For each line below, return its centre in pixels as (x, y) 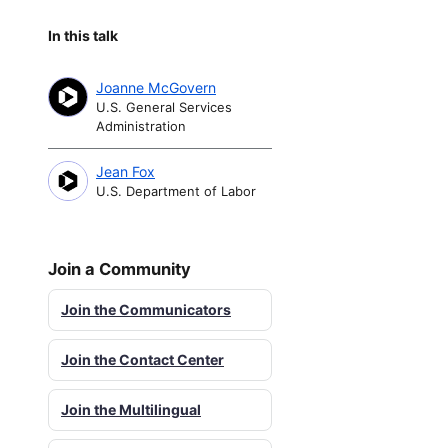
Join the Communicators (146, 309)
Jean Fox (125, 171)
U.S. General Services (164, 106)
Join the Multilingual (131, 409)
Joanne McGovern (156, 87)
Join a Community (119, 268)
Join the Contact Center (142, 359)
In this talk (83, 36)
